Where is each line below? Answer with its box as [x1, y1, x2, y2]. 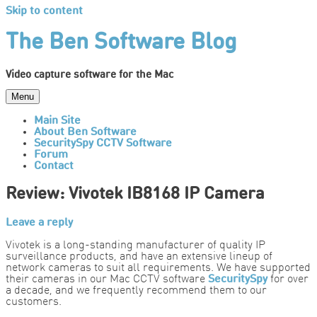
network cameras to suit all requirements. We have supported [6, 263, 311, 275]
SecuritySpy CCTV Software [34, 138, 172, 150]
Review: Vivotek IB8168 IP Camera [6, 186, 265, 204]
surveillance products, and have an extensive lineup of [6, 251, 272, 263]
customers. [6, 296, 62, 309]
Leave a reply [6, 217, 73, 229]
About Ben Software [34, 127, 137, 139]
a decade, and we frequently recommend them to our [6, 285, 267, 297]
